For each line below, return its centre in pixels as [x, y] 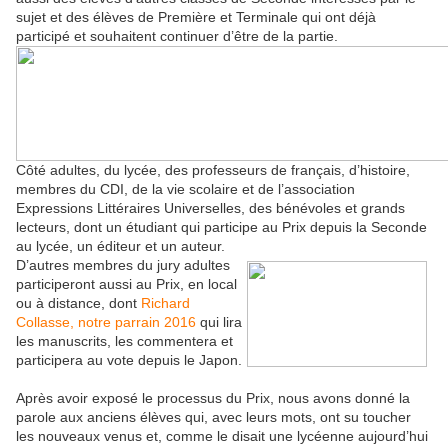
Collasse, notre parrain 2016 [106, 322]
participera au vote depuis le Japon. [129, 360]
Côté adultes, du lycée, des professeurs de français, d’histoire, [213, 170]
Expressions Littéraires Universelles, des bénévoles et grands [210, 208]
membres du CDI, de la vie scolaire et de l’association [185, 189]
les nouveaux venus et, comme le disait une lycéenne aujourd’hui [222, 436]
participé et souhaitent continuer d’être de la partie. [177, 36]
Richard [165, 303]
